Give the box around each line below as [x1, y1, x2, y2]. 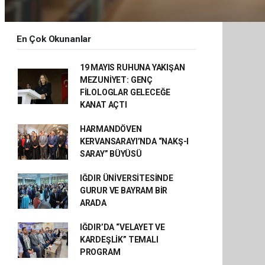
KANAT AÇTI [79, 100, 127, 109]
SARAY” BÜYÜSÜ [79, 149, 142, 159]
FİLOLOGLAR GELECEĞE [79, 88, 171, 97]
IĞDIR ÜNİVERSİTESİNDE [79, 173, 173, 183]
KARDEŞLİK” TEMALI [79, 235, 159, 244]
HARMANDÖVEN [79, 124, 142, 134]
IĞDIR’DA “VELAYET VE [79, 222, 165, 232]
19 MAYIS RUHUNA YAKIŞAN [79, 63, 185, 72]
